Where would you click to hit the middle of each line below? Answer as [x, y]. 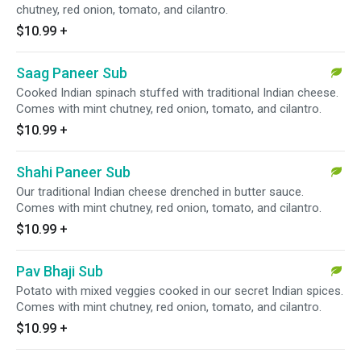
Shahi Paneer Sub [73, 172]
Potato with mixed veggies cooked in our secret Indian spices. [180, 291]
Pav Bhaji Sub [60, 271]
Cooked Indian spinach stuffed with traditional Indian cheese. [177, 93]
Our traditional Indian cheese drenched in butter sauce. [160, 192]
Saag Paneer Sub [72, 73]
